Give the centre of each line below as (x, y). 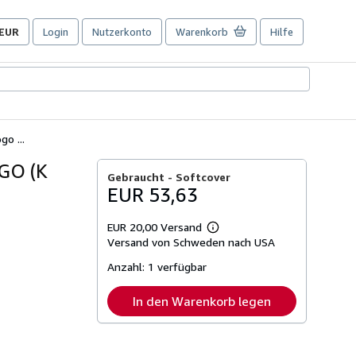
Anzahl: (128, 266)
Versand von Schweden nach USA (192, 242)
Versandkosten (246, 268)
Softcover (203, 176)
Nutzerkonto (122, 32)
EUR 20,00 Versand (157, 226)
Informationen (243, 244)
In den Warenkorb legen (202, 301)
